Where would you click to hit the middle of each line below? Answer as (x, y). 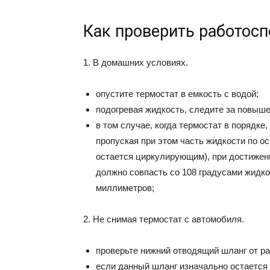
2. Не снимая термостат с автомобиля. (164, 219)
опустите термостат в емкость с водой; (177, 94)
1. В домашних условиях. (136, 62)
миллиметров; (125, 188)
